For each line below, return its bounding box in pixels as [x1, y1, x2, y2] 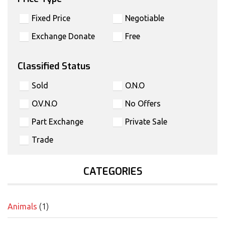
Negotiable [125, 14, 164, 23]
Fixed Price [32, 14, 70, 23]
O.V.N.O [32, 99, 57, 108]
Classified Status [18, 60, 90, 73]
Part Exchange [32, 117, 83, 127]
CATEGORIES [83, 165, 142, 179]
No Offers [125, 99, 161, 108]
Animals [8, 202, 37, 211]
